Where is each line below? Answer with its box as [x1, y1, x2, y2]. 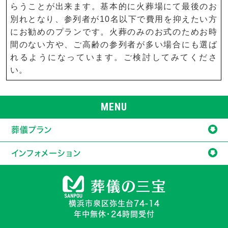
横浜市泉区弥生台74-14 [68, 199, 160, 207]
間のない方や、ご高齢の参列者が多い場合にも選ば [10, 40, 217, 49]
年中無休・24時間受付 [73, 210, 155, 218]
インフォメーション [11, 149, 81, 157]
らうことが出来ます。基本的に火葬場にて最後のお [10, 2, 217, 11]
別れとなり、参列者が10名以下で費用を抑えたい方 [10, 15, 217, 23]
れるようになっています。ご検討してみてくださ [10, 53, 217, 62]
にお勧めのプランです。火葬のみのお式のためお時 [10, 27, 217, 36]
